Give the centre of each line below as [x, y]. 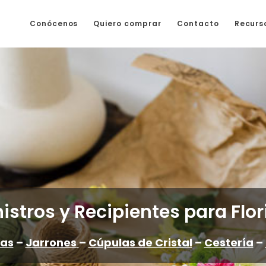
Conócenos [54, 23]
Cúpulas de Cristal [140, 243]
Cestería [229, 243]
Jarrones [51, 243]
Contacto [198, 23]
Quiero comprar [127, 23]
